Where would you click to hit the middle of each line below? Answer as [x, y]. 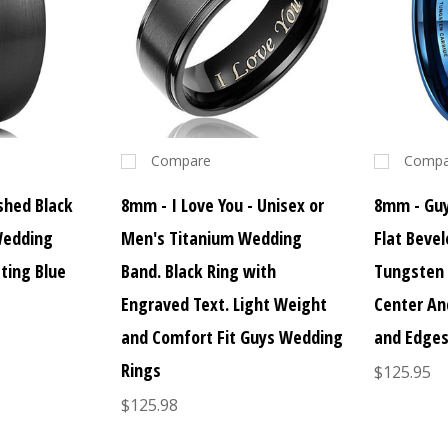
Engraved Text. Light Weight [223, 304]
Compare [180, 161]
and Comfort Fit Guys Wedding [231, 337]
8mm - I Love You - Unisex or [222, 205]
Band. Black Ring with [198, 271]
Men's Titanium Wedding [211, 238]
